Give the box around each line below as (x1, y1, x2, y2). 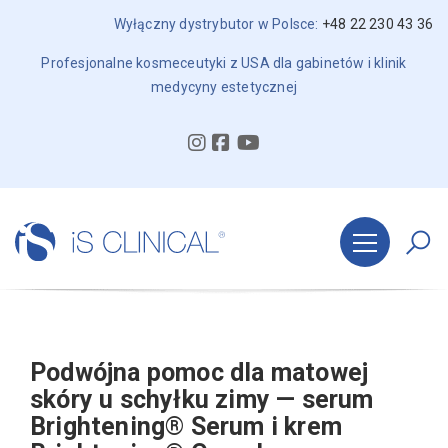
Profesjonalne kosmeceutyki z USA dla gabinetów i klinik (41, 55, 407, 71)
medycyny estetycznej (151, 79, 297, 95)
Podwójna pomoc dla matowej (30, 357, 369, 387)
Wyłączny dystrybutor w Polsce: (113, 16, 322, 32)
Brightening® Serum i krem (30, 411, 342, 441)
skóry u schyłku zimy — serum (30, 384, 374, 414)
